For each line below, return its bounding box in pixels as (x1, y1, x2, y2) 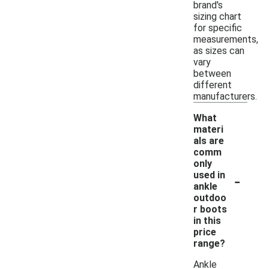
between (193, 67, 231, 79)
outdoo (193, 192, 226, 204)
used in (193, 169, 225, 181)
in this (193, 214, 221, 226)
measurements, (193, 33, 258, 45)
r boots (193, 203, 227, 215)
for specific (193, 22, 242, 34)
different (193, 79, 232, 91)
